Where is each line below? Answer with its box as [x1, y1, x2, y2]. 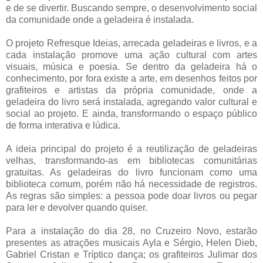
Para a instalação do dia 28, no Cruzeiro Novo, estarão [6, 225, 257, 236]
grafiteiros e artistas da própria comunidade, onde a [6, 85, 257, 95]
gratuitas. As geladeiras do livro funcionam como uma [6, 167, 257, 177]
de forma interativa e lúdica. [6, 120, 120, 130]
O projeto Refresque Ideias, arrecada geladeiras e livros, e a [6, 38, 257, 48]
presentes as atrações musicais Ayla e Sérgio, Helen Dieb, [6, 237, 257, 248]
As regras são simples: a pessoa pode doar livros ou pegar [6, 190, 257, 201]
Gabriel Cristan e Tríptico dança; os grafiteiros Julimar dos [6, 249, 257, 259]
